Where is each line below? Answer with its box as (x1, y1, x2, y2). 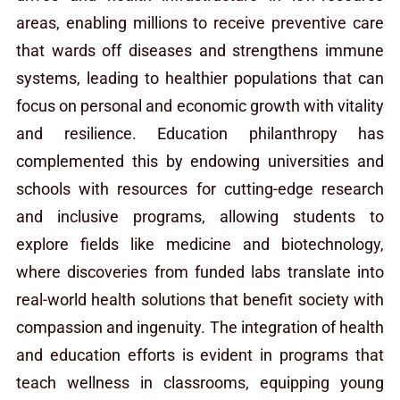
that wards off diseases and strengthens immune (16, 40, 384, 60)
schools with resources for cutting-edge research (16, 179, 384, 198)
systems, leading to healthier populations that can (16, 68, 384, 87)
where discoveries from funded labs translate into (16, 262, 384, 281)
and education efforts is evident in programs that (16, 345, 384, 364)
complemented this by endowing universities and (16, 151, 384, 171)
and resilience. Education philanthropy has (16, 123, 384, 143)
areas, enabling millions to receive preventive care (16, 12, 384, 32)
